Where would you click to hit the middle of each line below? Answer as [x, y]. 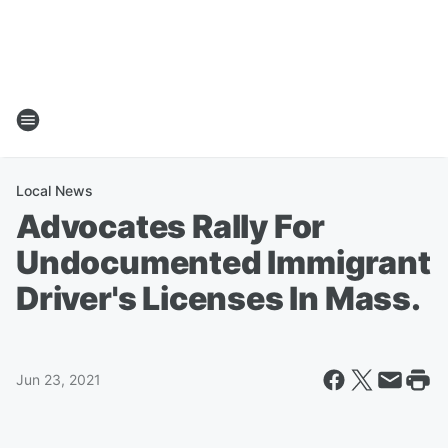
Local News [54, 190]
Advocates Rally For [171, 226]
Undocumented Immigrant [223, 262]
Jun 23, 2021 [58, 379]
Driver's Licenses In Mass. [218, 298]
